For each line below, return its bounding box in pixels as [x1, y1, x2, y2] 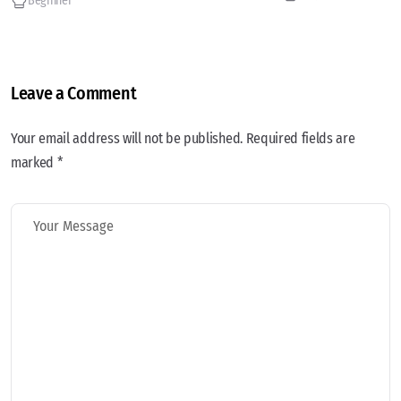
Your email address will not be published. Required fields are [11, 129, 355, 147]
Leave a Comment [11, 81, 137, 104]
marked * [11, 153, 64, 171]
